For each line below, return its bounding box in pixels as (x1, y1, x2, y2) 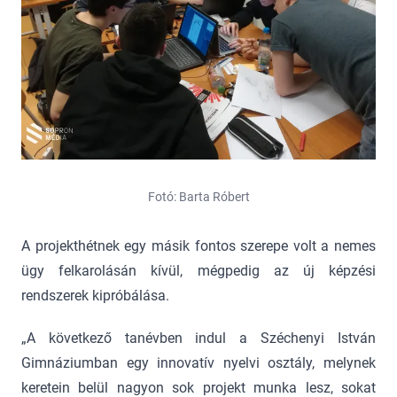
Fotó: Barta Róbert (147, 190, 250, 205)
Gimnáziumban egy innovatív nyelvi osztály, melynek (21, 354, 376, 372)
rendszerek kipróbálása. (21, 287, 169, 305)
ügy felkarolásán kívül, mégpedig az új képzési (21, 262, 376, 280)
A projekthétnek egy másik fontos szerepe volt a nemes (21, 237, 376, 255)
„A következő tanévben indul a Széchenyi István (21, 330, 376, 347)
